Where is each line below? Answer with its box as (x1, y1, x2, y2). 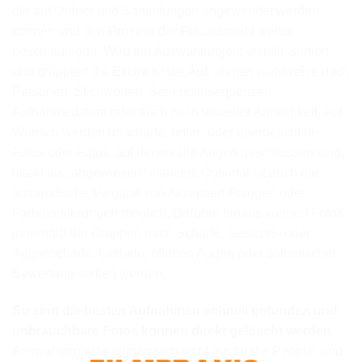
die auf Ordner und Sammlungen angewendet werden (12, 4, 319, 19)
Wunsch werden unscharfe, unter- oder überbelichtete (12, 125, 318, 140)
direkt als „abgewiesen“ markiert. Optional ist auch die (12, 166, 318, 180)
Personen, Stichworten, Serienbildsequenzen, (12, 85, 275, 99)
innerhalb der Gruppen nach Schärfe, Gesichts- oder (12, 226, 310, 241)
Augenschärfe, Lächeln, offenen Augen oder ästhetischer (12, 246, 336, 261)
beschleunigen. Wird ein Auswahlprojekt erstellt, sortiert (12, 44, 329, 59)
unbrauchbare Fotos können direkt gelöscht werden (12, 324, 331, 339)
